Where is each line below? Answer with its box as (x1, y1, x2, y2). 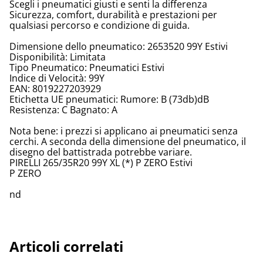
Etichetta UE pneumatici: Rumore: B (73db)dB (9, 93, 209, 106)
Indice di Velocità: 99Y (9, 72, 104, 85)
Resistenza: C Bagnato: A (9, 103, 117, 117)
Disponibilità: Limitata (9, 50, 106, 64)
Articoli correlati (9, 237, 123, 257)
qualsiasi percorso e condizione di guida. (9, 19, 190, 32)
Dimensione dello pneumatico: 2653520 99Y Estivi (9, 40, 228, 53)
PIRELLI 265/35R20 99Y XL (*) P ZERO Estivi (9, 156, 193, 170)
